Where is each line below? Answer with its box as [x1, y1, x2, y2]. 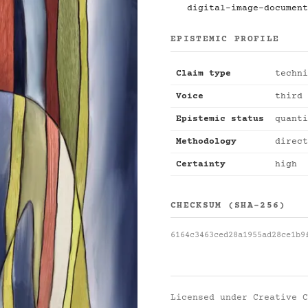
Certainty [176, 159, 225, 169]
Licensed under [170, 293, 253, 302]
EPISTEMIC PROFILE [170, 34, 280, 44]
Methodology [176, 137, 236, 146]
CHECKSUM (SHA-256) [170, 201, 286, 210]
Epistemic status [176, 114, 264, 124]
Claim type [176, 69, 231, 78]
